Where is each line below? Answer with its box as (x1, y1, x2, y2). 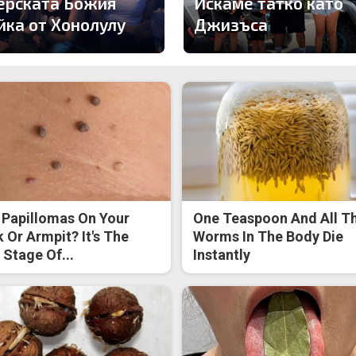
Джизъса (193, 14, 268, 34)
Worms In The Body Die (193, 228, 344, 246)
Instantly (193, 246, 251, 264)
